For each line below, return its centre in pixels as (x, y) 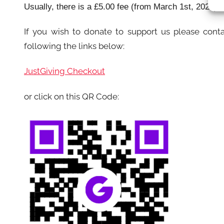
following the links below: (74, 46)
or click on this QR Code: (71, 96)
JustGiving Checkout (64, 71)
